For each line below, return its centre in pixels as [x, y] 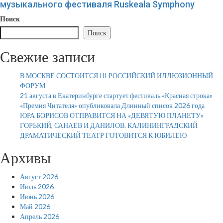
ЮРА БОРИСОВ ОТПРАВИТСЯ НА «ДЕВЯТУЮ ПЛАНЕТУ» [112, 115]
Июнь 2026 [37, 196]
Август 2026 [39, 176]
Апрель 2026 [40, 216]
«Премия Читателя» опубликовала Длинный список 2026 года [112, 105]
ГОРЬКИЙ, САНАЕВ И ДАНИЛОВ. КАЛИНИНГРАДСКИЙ [109, 125]
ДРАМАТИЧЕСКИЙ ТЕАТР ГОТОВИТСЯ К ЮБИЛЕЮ [103, 135]
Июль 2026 [37, 186]
